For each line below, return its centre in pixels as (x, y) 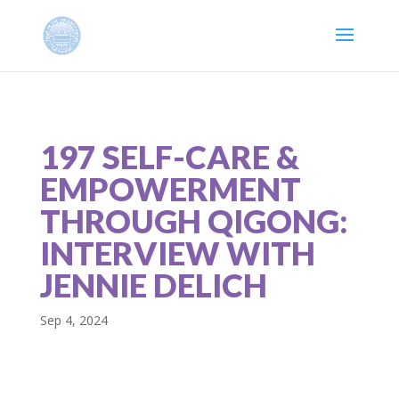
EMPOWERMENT (170, 189)
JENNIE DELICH (153, 285)
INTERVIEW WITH (177, 253)
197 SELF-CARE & (169, 157)
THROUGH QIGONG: (194, 221)
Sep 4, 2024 (73, 320)
